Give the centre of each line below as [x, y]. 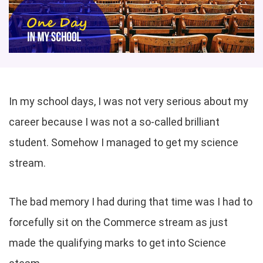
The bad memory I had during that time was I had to [131, 202]
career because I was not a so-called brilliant [114, 122]
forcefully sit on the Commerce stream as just [118, 222]
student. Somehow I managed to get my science [124, 143]
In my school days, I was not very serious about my [129, 102]
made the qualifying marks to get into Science [117, 243]
